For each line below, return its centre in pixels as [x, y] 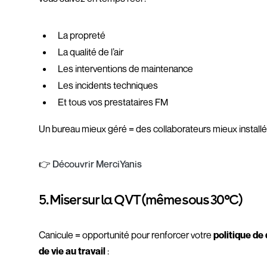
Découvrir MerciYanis [97, 164]
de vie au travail [72, 251]
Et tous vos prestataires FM [113, 102]
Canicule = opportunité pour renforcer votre [126, 235]
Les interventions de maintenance [126, 69]
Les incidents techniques [108, 85]
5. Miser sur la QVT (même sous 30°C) [140, 199]
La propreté [82, 35]
